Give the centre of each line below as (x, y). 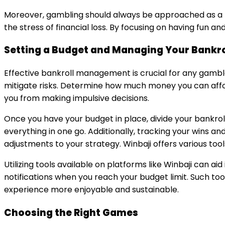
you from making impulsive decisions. (77, 98)
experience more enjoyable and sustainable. (91, 190)
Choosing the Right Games (71, 212)
